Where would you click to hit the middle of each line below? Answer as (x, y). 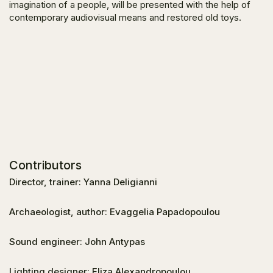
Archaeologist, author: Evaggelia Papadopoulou (115, 212)
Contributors (45, 165)
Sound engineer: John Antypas (77, 242)
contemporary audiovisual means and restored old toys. (125, 17)
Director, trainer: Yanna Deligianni (83, 182)
